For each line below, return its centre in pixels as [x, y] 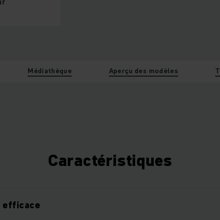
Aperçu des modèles [143, 70]
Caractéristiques [110, 160]
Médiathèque [50, 70]
